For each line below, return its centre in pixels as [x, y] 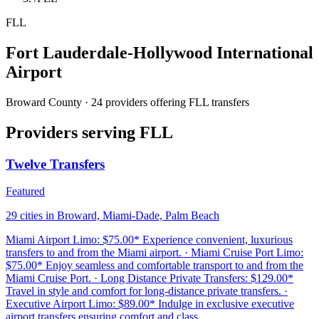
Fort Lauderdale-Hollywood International [159, 52]
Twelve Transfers [55, 164]
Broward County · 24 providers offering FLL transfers [127, 102]
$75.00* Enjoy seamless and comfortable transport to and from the [155, 266]
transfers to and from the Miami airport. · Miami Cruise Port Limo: [155, 253]
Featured [25, 192]
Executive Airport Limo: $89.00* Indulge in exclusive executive [150, 304]
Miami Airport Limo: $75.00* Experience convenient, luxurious [149, 240]
